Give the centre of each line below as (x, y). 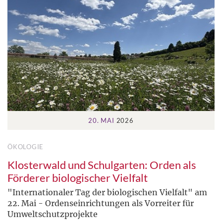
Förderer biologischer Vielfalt (78, 178)
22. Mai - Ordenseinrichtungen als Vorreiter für (101, 203)
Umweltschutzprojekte (53, 214)
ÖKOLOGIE (26, 147)
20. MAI (101, 121)
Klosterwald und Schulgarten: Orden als (102, 165)
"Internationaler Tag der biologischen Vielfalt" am (107, 193)
